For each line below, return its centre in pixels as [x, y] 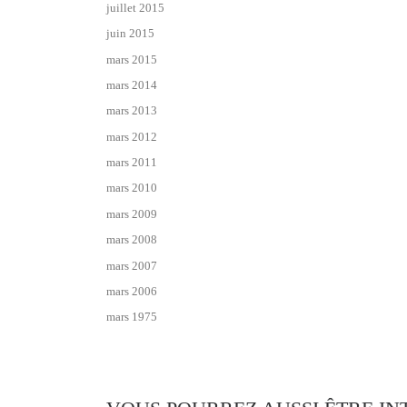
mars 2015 [132, 59]
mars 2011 [132, 163]
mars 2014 [132, 85]
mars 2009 [132, 213]
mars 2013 [132, 111]
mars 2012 [132, 136]
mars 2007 [132, 265]
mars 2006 [132, 291]
